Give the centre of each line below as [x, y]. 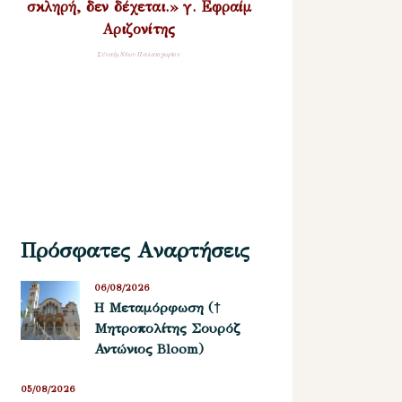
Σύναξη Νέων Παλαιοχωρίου [139, 54]
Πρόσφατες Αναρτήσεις [135, 250]
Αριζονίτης [139, 29]
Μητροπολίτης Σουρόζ [167, 328]
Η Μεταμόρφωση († [157, 307]
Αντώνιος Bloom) [149, 349]
